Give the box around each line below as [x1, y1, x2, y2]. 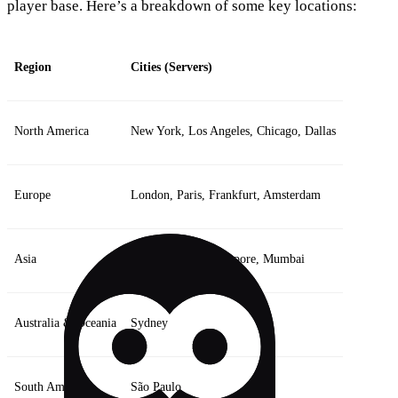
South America [14, 379, 89, 394]
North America [14, 123, 89, 138]
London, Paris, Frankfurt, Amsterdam [131, 187, 321, 202]
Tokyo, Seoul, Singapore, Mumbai [131, 251, 305, 266]
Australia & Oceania [14, 315, 116, 330]
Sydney [131, 315, 168, 330]
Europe [14, 187, 51, 202]
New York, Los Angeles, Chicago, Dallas [131, 123, 336, 138]
